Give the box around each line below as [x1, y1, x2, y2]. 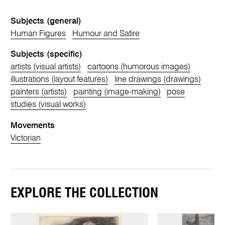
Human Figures [11, 29, 66, 38]
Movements [11, 121, 55, 130]
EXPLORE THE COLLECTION [11, 186, 159, 200]
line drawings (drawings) [114, 75, 201, 84]
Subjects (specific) [11, 50, 83, 59]
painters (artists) [11, 88, 67, 97]
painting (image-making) [73, 88, 161, 97]
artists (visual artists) [11, 63, 81, 72]
